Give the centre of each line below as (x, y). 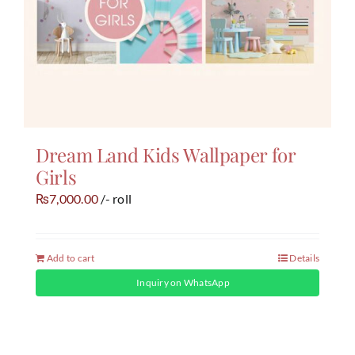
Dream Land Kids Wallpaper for (165, 155)
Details (305, 258)
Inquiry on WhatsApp (183, 283)
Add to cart (71, 258)
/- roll (115, 199)
